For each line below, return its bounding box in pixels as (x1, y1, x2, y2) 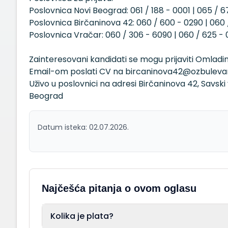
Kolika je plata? (50, 210, 113, 222)
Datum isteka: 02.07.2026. (38, 122, 129, 132)
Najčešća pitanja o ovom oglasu (42, 183, 196, 194)
